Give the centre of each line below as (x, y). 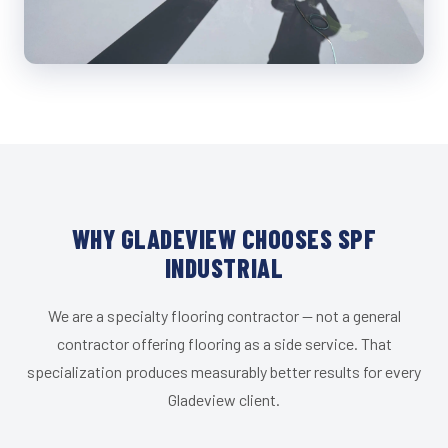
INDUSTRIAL (224, 268)
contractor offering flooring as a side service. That (224, 344)
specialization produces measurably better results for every (224, 372)
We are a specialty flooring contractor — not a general (224, 316)
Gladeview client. (224, 400)
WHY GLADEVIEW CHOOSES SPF (224, 239)
